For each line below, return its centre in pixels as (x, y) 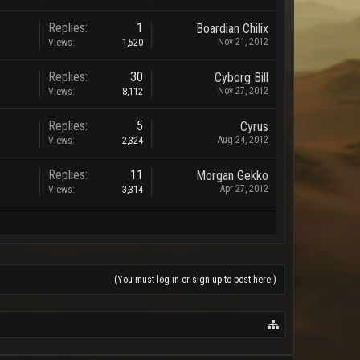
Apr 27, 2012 (244, 189)
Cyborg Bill (241, 78)
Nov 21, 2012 (243, 42)
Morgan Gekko (232, 176)
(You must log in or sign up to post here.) (195, 280)
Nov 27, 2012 (243, 91)
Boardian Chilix (232, 29)
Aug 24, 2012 (243, 140)
